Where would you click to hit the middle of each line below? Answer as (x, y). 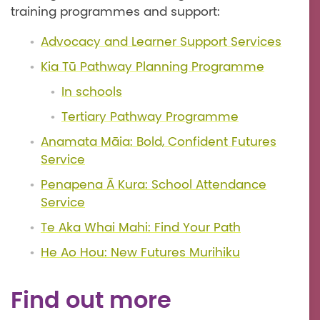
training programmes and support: (115, 12)
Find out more (91, 300)
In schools (92, 92)
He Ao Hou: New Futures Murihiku (140, 253)
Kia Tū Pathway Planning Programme (152, 67)
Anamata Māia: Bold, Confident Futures (159, 142)
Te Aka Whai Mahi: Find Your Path (141, 228)
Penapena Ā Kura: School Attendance (154, 185)
